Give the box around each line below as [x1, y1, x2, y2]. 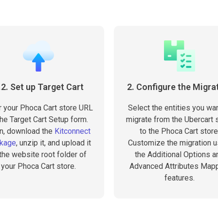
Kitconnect [54, 127, 91, 136]
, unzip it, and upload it [16, 138, 91, 147]
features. [164, 173, 195, 182]
